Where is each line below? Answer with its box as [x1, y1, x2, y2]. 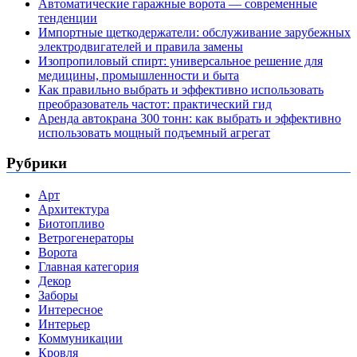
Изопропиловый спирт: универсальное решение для [38, 53, 323, 68]
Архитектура [38, 202, 109, 217]
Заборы [38, 288, 78, 303]
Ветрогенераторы [38, 231, 134, 245]
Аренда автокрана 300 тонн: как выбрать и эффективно [38, 111, 341, 125]
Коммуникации [38, 331, 123, 346]
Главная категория [38, 260, 139, 274]
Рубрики [6, 155, 67, 172]
